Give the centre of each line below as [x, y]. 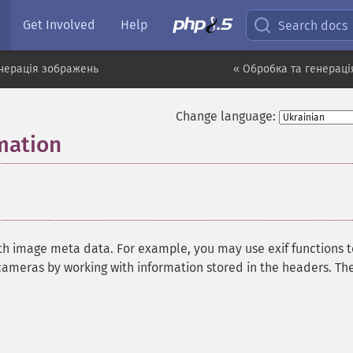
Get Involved [59, 25]
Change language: [225, 116]
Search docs [313, 25]
